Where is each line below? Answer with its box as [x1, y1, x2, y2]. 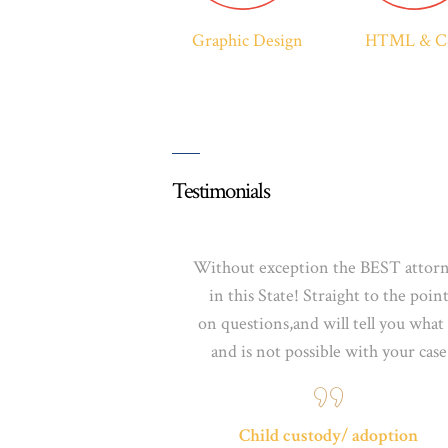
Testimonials [172, 176, 269, 207]
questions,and [221, 311, 320, 335]
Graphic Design [191, 28, 303, 52]
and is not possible [210, 339, 345, 363]
